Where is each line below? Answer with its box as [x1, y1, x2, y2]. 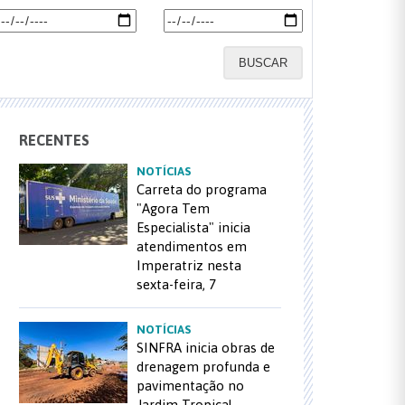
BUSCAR [238, 56, 287, 70]
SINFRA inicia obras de [137, 340, 275, 355]
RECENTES [19, 132, 89, 148]
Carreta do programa [137, 182, 267, 197]
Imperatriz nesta [137, 258, 241, 273]
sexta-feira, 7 [137, 277, 216, 292]
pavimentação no [137, 378, 244, 393]
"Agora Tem [137, 201, 210, 216]
